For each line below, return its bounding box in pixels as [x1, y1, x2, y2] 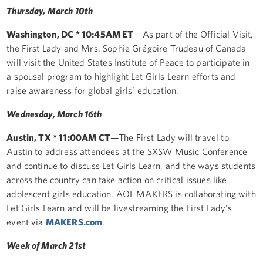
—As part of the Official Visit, [133, 28, 254, 39]
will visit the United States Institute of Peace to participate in [6, 56, 250, 68]
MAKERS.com [45, 216, 103, 227]
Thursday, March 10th [6, 5, 93, 16]
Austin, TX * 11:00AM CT [6, 131, 110, 143]
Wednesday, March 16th [6, 108, 102, 119]
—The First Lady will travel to [110, 131, 229, 143]
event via [6, 216, 46, 227]
